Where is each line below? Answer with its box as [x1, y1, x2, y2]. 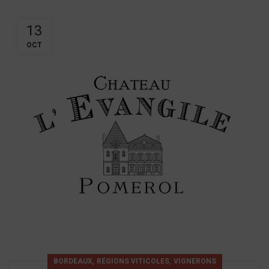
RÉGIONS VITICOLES [96, 257, 169, 265]
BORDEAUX [53, 257, 92, 265]
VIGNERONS [173, 257, 216, 265]
